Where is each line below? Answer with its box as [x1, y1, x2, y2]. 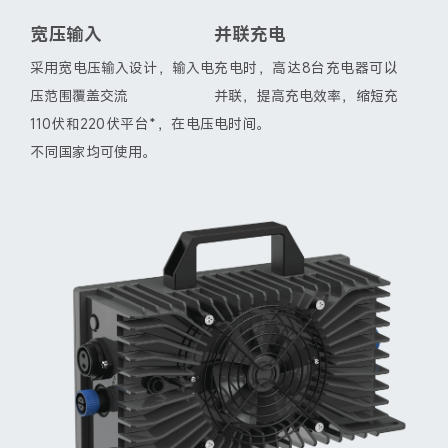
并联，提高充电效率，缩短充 [214, 86, 398, 106]
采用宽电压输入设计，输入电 [30, 58, 214, 78]
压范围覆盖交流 [30, 86, 128, 106]
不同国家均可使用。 [30, 142, 156, 162]
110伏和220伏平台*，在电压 [30, 114, 214, 134]
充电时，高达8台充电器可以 [214, 58, 398, 78]
